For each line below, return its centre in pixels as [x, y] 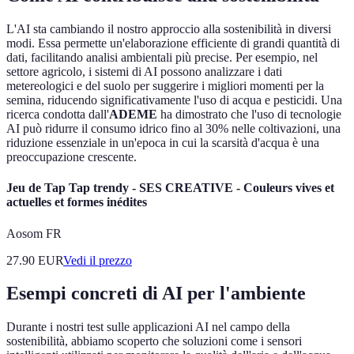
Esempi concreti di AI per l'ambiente [156, 294]
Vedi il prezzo [98, 260]
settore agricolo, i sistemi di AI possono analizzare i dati [144, 72]
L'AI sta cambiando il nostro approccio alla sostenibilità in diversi [169, 29]
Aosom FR [34, 233]
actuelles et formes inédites [77, 202]
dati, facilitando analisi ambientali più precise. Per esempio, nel [162, 58]
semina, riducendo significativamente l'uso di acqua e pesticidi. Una [174, 100]
